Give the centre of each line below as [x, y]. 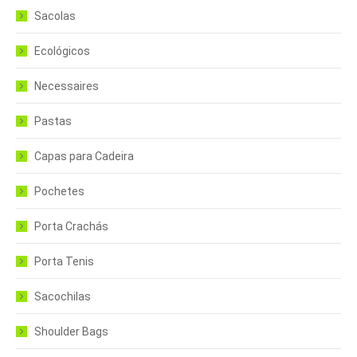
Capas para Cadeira [84, 156]
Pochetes [59, 191]
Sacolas [55, 16]
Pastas [53, 121]
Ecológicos [62, 51]
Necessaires [67, 86]
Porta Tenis [64, 261]
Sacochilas [63, 296]
